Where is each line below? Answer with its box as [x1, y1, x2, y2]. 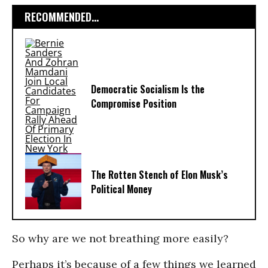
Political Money [91, 182, 152, 197]
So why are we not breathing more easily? [12, 232, 229, 245]
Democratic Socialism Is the [91, 82, 205, 96]
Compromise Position [91, 96, 176, 111]
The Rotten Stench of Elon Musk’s [91, 167, 228, 182]
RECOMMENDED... [25, 9, 99, 25]
